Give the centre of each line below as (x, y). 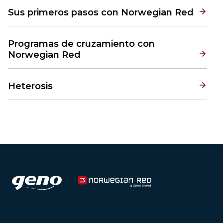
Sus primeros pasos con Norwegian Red (101, 12)
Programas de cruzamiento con (81, 44)
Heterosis (30, 86)
